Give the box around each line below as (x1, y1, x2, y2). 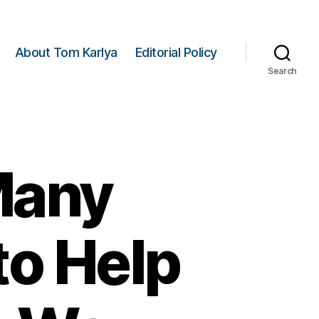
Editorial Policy (135, 44, 217, 60)
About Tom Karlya (14, 44, 117, 60)
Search (267, 66, 298, 76)
